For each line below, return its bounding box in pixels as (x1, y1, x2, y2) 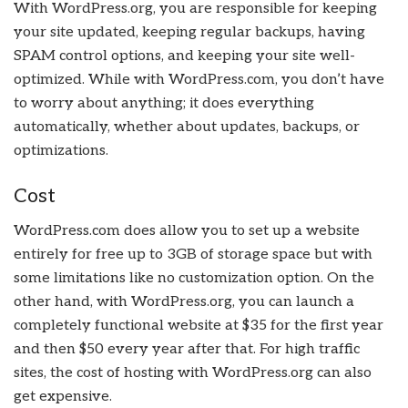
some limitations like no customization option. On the (14, 270, 374, 288)
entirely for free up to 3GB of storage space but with (14, 246, 372, 264)
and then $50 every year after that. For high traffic (14, 341, 360, 359)
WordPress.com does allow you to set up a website (14, 222, 360, 240)
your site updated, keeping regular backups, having (14, 23, 365, 41)
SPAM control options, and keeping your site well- (14, 46, 355, 65)
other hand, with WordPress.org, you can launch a (14, 293, 354, 311)
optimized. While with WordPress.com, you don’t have (14, 70, 384, 88)
